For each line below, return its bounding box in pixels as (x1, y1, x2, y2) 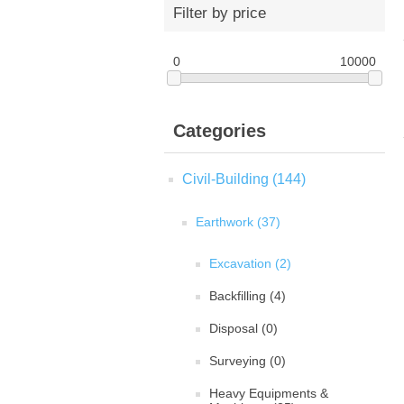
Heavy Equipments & (209, 386, 328, 401)
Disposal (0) (209, 321, 278, 336)
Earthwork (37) (196, 215, 280, 230)
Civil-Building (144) (182, 171, 306, 188)
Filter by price (173, 5, 266, 22)
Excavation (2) (209, 256, 291, 271)
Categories (173, 121, 266, 142)
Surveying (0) (209, 353, 286, 369)
